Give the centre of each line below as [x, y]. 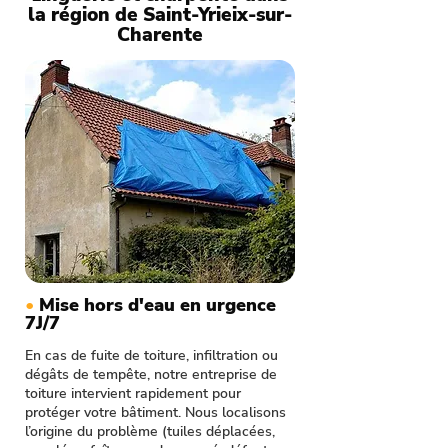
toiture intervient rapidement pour [133, 393]
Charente [160, 35]
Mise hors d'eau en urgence [157, 305]
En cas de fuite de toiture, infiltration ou [151, 355]
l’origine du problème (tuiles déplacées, [150, 431]
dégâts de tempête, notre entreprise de [151, 374]
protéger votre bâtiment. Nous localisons [155, 412]
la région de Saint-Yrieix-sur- [160, 15]
